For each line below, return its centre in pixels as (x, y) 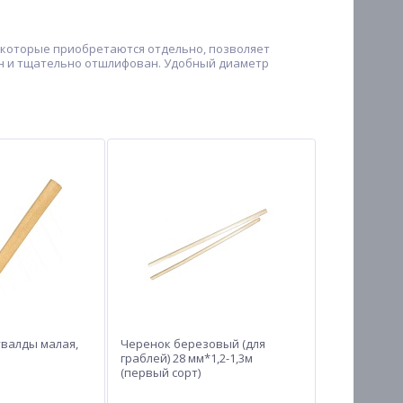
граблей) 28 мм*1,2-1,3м (187, 358)
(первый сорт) (161, 372)
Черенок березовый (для (193, 344)
